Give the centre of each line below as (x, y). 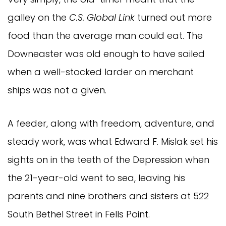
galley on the (38, 18)
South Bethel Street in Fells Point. (80, 214)
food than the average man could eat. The (105, 36)
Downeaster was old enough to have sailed (106, 54)
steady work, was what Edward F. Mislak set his (113, 142)
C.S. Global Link (103, 18)
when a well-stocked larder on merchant (101, 72)
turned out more (175, 18)
